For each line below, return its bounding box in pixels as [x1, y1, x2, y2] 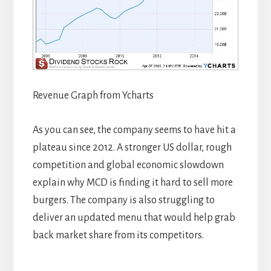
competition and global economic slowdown [32, 160, 224, 171]
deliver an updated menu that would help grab [32, 212, 235, 224]
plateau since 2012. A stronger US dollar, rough [32, 142, 232, 154]
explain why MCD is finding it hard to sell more [32, 177, 233, 189]
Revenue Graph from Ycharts [32, 90, 154, 102]
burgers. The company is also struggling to [32, 195, 215, 206]
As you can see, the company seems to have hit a [32, 125, 236, 136]
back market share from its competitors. [32, 230, 204, 241]
